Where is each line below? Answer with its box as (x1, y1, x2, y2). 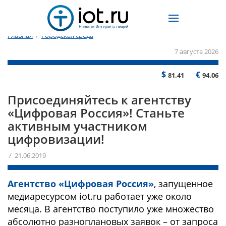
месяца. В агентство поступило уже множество (8, 203, 214, 215)
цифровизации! (8, 131, 104, 147)
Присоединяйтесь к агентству (8, 91, 191, 108)
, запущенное (154, 178, 213, 190)
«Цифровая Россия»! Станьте (8, 104, 185, 121)
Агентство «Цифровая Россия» (8, 178, 154, 190)
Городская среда (41, 31, 93, 40)
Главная (8, 31, 33, 40)
